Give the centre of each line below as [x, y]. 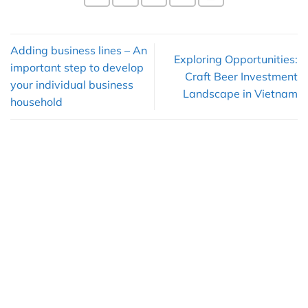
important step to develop [77, 68]
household [36, 102]
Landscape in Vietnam [240, 93]
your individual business [72, 85]
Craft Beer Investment [241, 76]
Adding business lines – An [79, 51]
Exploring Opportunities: [236, 59]
